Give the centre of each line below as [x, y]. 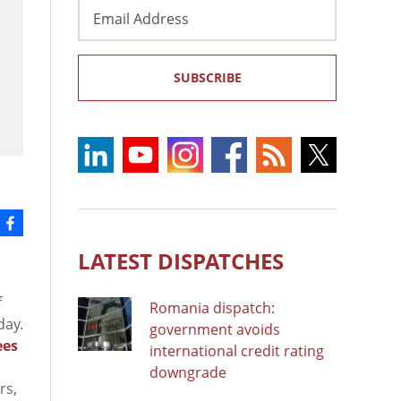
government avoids [215, 329]
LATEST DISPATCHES [181, 260]
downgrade [188, 372]
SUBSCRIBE [207, 77]
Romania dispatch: [212, 307]
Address [105, 27]
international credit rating [237, 350]
